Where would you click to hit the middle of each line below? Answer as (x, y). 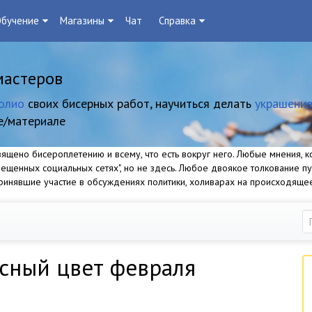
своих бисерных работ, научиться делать (140, 103)
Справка (177, 21)
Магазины (82, 21)
